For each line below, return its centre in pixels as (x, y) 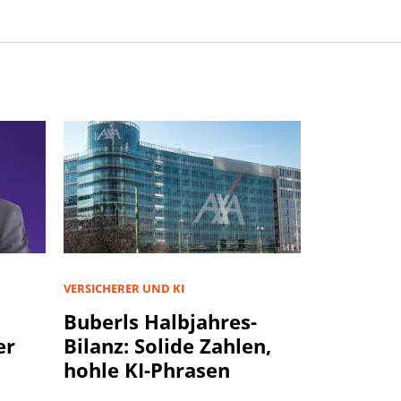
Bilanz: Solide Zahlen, (167, 345)
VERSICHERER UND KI (124, 288)
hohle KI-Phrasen (147, 369)
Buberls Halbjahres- (160, 321)
